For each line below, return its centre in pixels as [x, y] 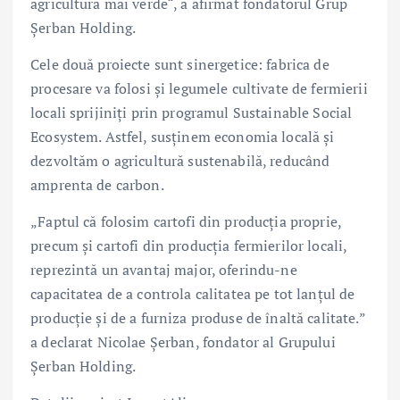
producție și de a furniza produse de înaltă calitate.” [198, 317]
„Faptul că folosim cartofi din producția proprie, [186, 221]
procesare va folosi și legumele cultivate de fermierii [199, 88]
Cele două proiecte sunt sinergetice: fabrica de [180, 64]
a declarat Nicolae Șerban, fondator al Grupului [183, 342]
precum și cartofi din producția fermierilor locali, [189, 245]
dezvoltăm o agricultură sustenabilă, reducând [180, 160]
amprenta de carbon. [97, 184]
